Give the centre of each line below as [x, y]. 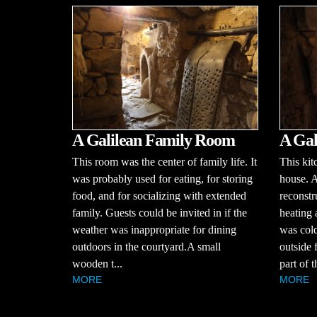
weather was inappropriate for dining [154, 229]
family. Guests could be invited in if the [160, 212]
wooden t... [97, 263]
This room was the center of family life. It [165, 161]
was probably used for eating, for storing [162, 178]
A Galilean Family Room [154, 140]
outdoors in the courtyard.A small [146, 246]
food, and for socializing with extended [159, 195]
